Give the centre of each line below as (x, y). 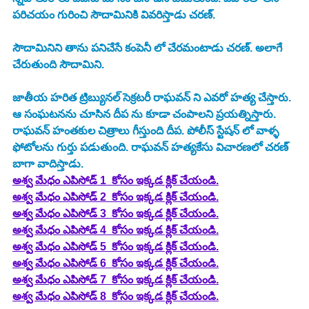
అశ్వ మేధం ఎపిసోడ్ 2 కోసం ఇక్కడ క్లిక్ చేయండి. (116, 197)
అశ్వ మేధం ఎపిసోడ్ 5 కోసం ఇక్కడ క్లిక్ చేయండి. (116, 246)
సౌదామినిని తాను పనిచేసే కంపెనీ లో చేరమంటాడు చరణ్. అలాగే (149, 48)
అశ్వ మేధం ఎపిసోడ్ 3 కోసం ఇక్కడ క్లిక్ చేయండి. (116, 213)
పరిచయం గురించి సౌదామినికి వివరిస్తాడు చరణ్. (115, 14)
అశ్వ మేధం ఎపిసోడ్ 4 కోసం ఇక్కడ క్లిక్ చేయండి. (116, 230)
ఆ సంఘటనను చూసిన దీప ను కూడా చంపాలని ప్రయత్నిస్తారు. (146, 114)
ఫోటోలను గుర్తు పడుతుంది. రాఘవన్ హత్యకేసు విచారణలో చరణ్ (152, 147)
